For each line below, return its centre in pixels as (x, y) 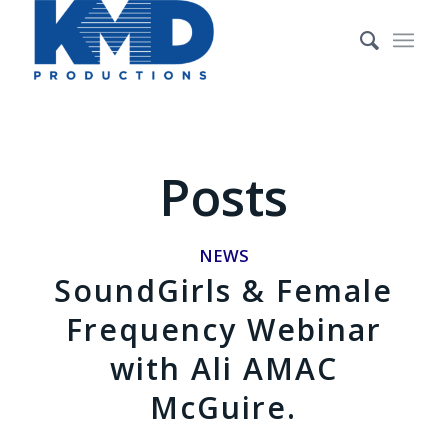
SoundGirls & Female (224, 290)
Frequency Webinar (223, 329)
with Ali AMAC (223, 368)
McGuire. (224, 407)
